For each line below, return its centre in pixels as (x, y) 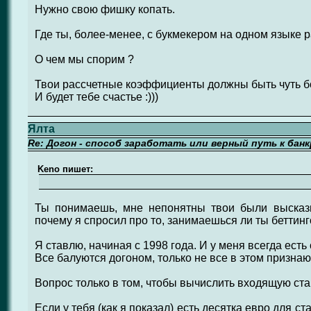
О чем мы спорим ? (84, 59)
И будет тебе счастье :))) (96, 97)
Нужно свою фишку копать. (104, 9)
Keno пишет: (64, 169)
